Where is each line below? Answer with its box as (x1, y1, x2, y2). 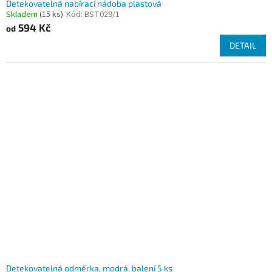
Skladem (6, 8, 39, 21)
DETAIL (229, 40, 256, 51)
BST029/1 (84, 8, 120, 21)
